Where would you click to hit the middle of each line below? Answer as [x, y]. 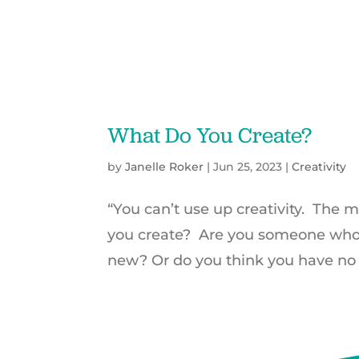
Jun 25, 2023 [248, 167]
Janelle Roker [165, 167]
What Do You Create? [210, 135]
